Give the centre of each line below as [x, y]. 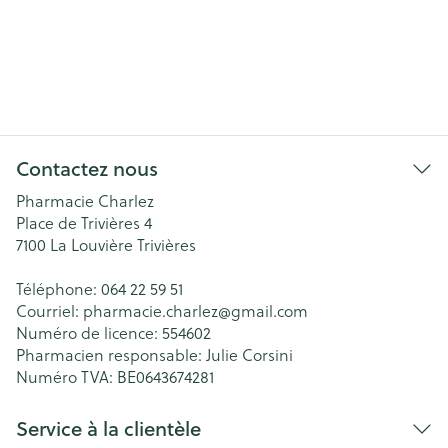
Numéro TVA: [66, 376]
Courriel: [49, 310]
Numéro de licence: [89, 332]
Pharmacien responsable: [111, 354]
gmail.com [269, 310]
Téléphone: [58, 288]
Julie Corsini [249, 354]
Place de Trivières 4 [84, 222]
